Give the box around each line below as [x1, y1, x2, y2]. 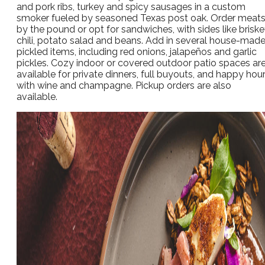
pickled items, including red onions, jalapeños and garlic [17, 46, 257, 58]
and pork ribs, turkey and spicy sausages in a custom [17, 1, 245, 13]
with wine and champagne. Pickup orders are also [17, 80, 231, 92]
